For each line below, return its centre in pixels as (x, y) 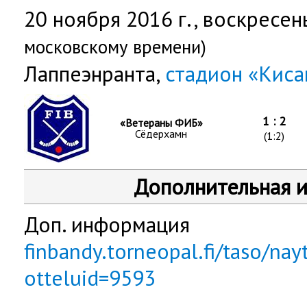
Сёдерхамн (161, 134)
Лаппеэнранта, (95, 74)
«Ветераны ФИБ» (161, 123)
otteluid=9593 (90, 278)
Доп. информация (107, 224)
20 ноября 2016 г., (113, 19)
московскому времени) (115, 47)
